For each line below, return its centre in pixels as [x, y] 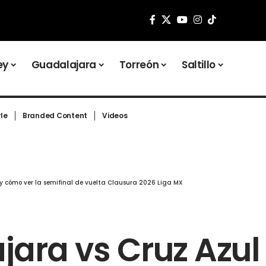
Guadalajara [64, 64]
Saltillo [199, 64]
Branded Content [55, 116]
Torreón [139, 64]
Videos [115, 116]
